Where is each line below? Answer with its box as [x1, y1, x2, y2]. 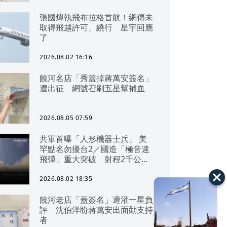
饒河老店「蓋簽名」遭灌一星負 [40, 194, 153, 205]
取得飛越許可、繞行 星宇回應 [40, 22, 153, 33]
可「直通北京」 [40, 164, 96, 175]
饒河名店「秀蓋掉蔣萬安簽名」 [40, 72, 153, 84]
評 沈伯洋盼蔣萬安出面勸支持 [40, 204, 153, 215]
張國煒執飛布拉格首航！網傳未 [40, 12, 153, 23]
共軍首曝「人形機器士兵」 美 [40, 133, 147, 144]
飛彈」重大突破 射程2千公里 [40, 154, 149, 165]
